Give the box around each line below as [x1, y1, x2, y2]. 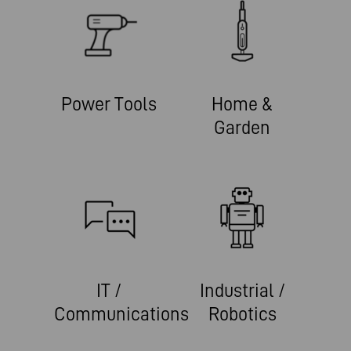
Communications [54, 303, 189, 325]
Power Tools [61, 93, 157, 115]
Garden [214, 117, 270, 139]
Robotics [208, 303, 277, 325]
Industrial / [199, 280, 285, 302]
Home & [212, 93, 273, 115]
